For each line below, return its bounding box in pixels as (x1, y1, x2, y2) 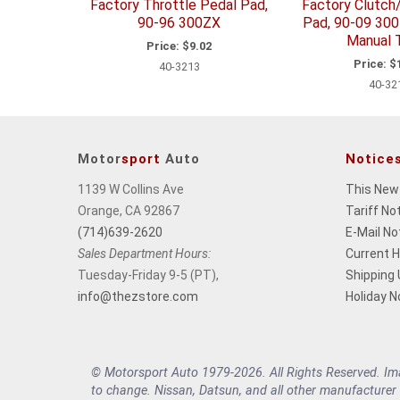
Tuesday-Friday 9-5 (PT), (78, 267, 219, 282)
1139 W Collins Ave (78, 181, 184, 196)
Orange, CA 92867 (78, 203, 179, 218)
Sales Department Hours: (78, 246, 211, 261)
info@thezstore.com (78, 288, 198, 304)
